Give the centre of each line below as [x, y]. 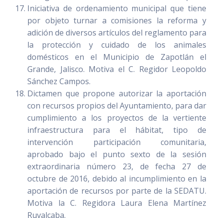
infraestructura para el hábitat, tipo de [117, 130]
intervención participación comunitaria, [117, 142]
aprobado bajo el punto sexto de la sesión [117, 154]
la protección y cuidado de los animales [117, 45]
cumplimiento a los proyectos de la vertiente [117, 118]
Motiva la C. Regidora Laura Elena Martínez [117, 203]
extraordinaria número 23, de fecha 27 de [117, 167]
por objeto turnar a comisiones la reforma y [117, 21]
